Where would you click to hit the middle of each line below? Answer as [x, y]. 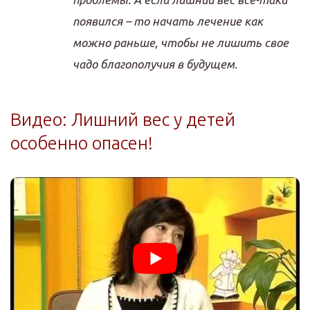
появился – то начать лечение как [168, 21]
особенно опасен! [82, 143]
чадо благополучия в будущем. [155, 64]
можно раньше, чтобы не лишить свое [181, 42]
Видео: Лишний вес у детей [123, 119]
